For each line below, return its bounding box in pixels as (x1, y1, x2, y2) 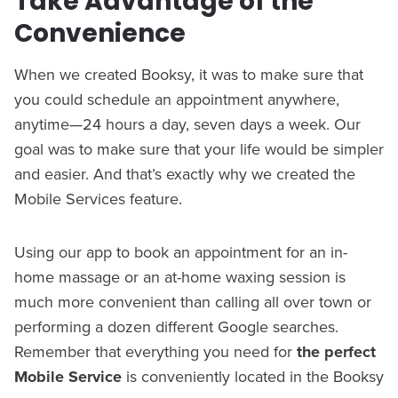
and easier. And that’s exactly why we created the (14, 162, 355, 185)
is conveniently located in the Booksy (122, 364, 384, 387)
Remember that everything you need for (14, 339, 297, 362)
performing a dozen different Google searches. (14, 314, 338, 338)
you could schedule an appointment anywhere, (14, 87, 339, 110)
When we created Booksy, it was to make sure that (14, 62, 363, 85)
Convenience (14, 15, 186, 51)
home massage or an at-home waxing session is (14, 265, 346, 288)
